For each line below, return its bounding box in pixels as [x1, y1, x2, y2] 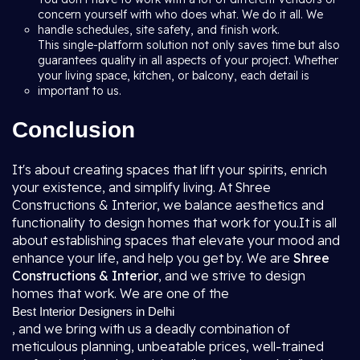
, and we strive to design [158, 268, 305, 284]
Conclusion [12, 117, 135, 142]
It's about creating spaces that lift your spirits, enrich [12, 162, 327, 178]
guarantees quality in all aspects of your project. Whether [38, 53, 338, 67]
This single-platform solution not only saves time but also [38, 38, 340, 52]
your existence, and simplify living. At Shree [12, 179, 271, 195]
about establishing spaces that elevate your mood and [12, 232, 340, 248]
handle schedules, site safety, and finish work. [38, 22, 280, 37]
